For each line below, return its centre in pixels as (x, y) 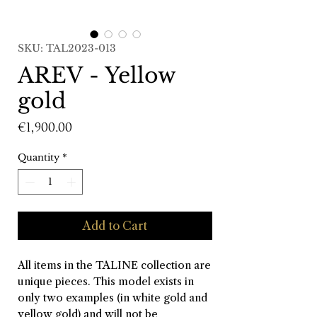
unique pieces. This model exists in (106, 281)
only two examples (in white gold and (113, 297)
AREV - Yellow (97, 76)
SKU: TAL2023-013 (67, 48)
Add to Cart (115, 225)
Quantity (39, 158)
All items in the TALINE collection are (114, 265)
